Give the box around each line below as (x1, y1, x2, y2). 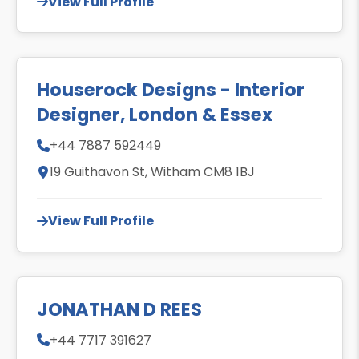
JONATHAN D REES (37, 296, 202, 322)
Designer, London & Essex (37, 102, 272, 128)
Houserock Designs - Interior (37, 77, 305, 103)
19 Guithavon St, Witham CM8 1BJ (50, 163, 255, 182)
